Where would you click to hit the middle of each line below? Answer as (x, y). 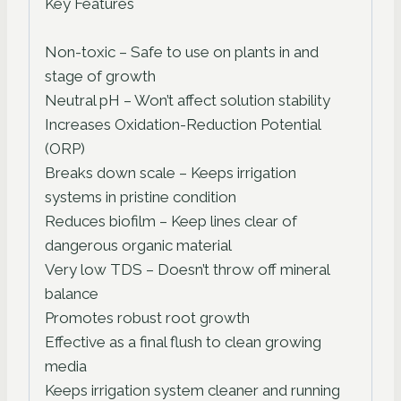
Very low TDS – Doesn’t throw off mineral (187, 270)
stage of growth (100, 77)
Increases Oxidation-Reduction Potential (183, 125)
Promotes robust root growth (147, 318)
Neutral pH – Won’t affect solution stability (188, 101)
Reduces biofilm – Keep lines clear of (171, 222)
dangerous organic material (138, 246)
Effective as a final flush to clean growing (183, 342)
